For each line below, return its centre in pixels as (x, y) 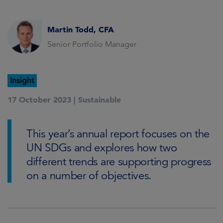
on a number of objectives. (89, 175)
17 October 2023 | (42, 100)
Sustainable (100, 100)
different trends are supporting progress (119, 162)
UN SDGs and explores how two (102, 148)
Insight (22, 81)
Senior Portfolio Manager (92, 44)
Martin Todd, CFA (81, 29)
